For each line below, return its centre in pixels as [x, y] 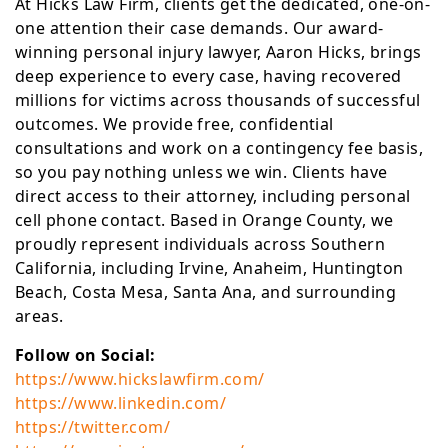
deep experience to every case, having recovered [208, 76]
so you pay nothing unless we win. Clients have [201, 172]
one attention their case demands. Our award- [199, 28]
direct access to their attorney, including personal [213, 196]
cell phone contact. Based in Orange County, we [204, 220]
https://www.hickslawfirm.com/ [140, 379]
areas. [39, 316]
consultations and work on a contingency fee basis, [219, 148]
